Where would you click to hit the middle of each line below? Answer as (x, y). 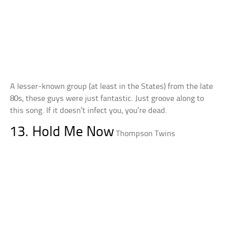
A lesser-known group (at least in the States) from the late (112, 86)
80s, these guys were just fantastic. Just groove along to (107, 98)
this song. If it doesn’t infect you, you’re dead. (89, 110)
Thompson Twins (146, 134)
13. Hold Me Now (62, 132)
